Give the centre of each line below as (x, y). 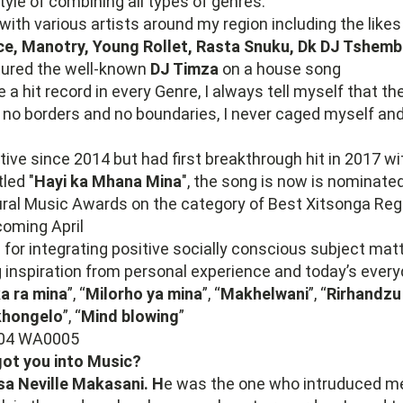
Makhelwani (264, 294)
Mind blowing (130, 316)
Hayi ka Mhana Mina (108, 181)
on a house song (280, 69)
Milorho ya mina (144, 294)
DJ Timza (184, 69)
